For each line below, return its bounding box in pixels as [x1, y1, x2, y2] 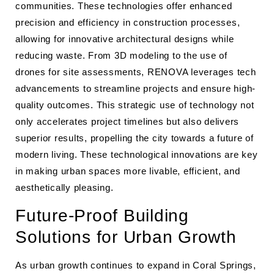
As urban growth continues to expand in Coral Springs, [15, 260, 256, 270]
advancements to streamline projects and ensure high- [15, 83, 256, 94]
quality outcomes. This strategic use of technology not [15, 100, 254, 110]
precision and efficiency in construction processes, [15, 17, 240, 28]
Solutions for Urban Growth [15, 228, 237, 246]
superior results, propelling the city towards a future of [15, 133, 254, 143]
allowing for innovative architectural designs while [15, 34, 234, 44]
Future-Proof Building [15, 206, 189, 225]
